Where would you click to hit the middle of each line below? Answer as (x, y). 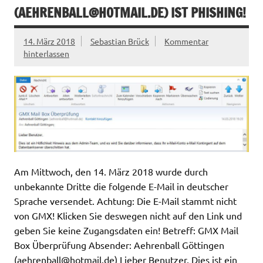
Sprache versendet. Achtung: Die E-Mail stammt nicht (125, 200)
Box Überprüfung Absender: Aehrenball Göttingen (119, 245)
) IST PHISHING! (205, 12)
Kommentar (187, 41)
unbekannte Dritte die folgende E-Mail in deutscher (121, 186)
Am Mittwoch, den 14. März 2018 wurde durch (111, 171)
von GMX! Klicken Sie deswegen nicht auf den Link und (128, 215)
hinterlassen (46, 53)
